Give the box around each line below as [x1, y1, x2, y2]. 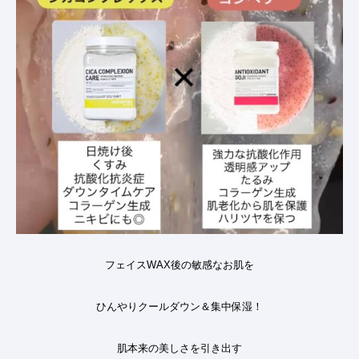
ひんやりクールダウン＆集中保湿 [96, 300, 252, 313]
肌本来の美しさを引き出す [117, 341, 242, 354]
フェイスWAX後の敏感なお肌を [105, 258, 254, 271]
